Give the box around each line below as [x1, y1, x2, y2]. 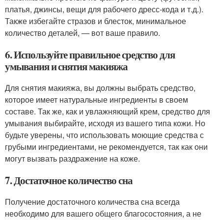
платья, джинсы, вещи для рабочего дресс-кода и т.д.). [5, 3, 203, 15]
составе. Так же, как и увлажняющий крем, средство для [5, 106, 210, 117]
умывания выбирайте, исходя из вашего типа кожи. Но [5, 117, 205, 129]
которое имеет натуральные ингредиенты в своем [5, 94, 188, 106]
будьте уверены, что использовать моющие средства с [5, 129, 204, 141]
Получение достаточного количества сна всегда [5, 196, 180, 208]
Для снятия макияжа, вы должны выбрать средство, [5, 82, 195, 94]
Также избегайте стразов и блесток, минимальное [5, 15, 186, 27]
